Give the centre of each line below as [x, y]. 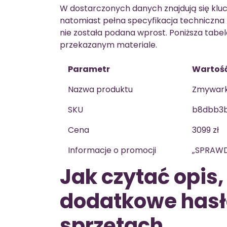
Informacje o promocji [112, 150]
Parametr [89, 69]
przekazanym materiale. [108, 45]
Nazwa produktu [100, 89]
